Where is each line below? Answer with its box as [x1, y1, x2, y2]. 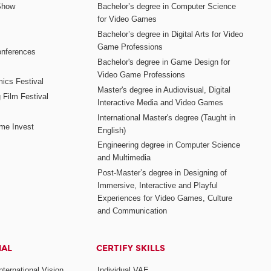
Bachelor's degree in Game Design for [97, 57, 230, 67]
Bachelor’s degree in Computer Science [97, 2, 237, 11]
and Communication [97, 206, 168, 216]
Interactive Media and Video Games [97, 97, 224, 107]
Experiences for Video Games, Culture [97, 194, 233, 203]
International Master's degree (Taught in [97, 113, 236, 122]
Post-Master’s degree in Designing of [97, 168, 227, 178]
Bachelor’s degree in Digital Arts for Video [97, 29, 244, 39]
